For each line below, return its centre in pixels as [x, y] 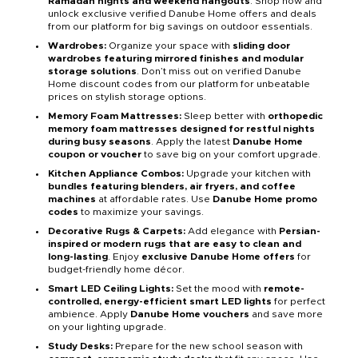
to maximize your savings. [142, 212]
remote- [284, 289]
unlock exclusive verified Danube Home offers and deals [182, 14]
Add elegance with [233, 231]
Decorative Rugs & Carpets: [118, 231]
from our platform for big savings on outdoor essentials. [180, 27]
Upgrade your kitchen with [249, 174]
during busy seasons [99, 142]
